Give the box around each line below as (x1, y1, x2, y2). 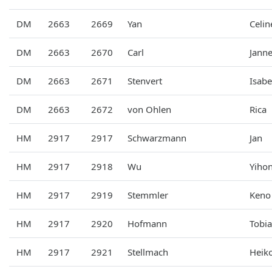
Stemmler (127, 188, 168, 201)
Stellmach (127, 245, 168, 258)
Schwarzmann (127, 131, 186, 144)
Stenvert (127, 74, 162, 87)
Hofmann (127, 217, 167, 229)
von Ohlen (127, 103, 171, 115)
